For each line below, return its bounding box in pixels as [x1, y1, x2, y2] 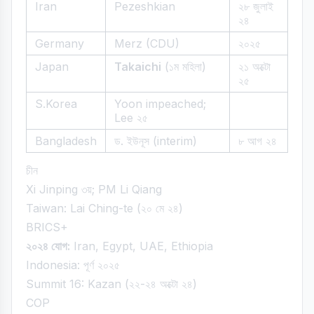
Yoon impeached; [114, 97, 206, 111]
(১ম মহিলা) [161, 60, 206, 74]
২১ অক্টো [238, 60, 271, 74]
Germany [35, 36, 84, 50]
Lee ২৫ [114, 111, 148, 125]
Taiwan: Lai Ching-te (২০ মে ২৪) [26, 201, 183, 215]
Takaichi [114, 60, 161, 74]
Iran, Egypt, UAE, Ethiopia [70, 239, 213, 253]
